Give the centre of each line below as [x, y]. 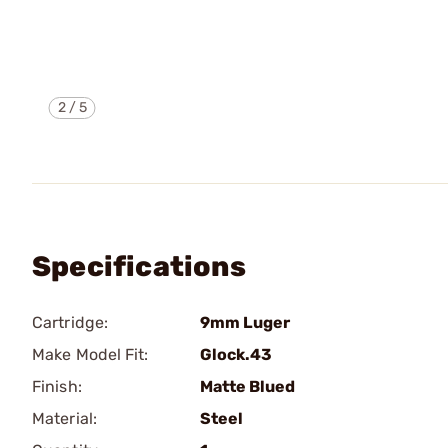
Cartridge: [70, 322]
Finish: [57, 386]
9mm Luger [245, 322]
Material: [64, 418]
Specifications [139, 266]
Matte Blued [247, 386]
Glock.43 [236, 354]
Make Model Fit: [90, 354]
